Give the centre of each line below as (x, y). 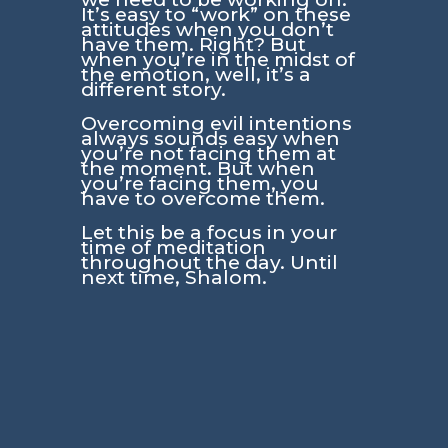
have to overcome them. (202, 198)
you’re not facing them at (208, 153)
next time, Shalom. (173, 277)
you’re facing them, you (199, 183)
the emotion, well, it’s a (195, 74)
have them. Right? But (193, 44)
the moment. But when (197, 168)
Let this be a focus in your (208, 232)
